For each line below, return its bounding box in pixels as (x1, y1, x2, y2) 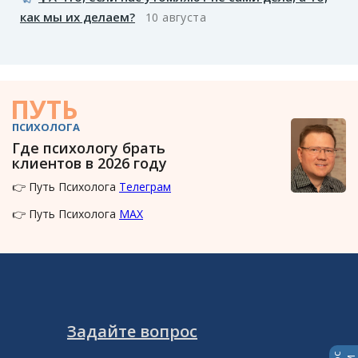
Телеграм (119, 178, 171, 194)
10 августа (145, 9, 206, 25)
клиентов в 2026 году (12, 153, 167, 173)
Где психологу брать (12, 137, 165, 157)
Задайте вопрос (67, 320, 197, 342)
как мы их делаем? (20, 8, 135, 25)
